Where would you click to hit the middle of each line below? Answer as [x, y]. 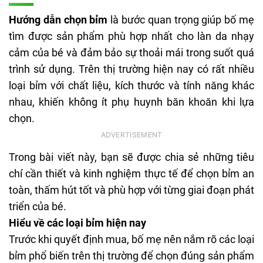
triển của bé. [38, 207]
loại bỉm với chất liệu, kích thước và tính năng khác [131, 86]
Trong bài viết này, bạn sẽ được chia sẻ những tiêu [131, 157]
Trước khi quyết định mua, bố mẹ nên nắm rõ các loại [131, 240]
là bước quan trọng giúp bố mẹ [181, 20]
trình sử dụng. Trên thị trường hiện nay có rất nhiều [131, 69]
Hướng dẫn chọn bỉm [58, 20]
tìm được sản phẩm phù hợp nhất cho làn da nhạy [131, 36]
